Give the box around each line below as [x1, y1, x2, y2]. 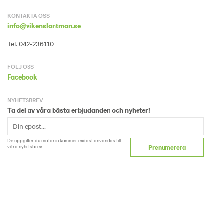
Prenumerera [148, 143, 186, 152]
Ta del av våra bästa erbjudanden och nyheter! [7, 106, 150, 115]
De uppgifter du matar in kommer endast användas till [7, 137, 121, 144]
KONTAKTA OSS [7, 12, 50, 19]
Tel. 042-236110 [7, 39, 54, 48]
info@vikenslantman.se [7, 22, 81, 30]
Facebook [7, 73, 37, 82]
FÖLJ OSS [7, 63, 34, 70]
